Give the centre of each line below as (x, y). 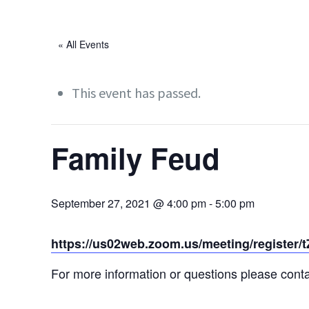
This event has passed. (137, 93)
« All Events (84, 44)
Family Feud (136, 158)
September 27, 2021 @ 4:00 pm (129, 203)
